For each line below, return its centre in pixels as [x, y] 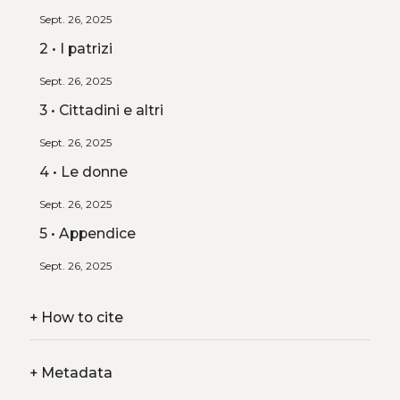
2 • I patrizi [75, 48]
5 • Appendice [87, 233]
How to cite [80, 318]
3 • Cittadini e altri [101, 110]
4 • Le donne [83, 171]
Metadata [75, 372]
